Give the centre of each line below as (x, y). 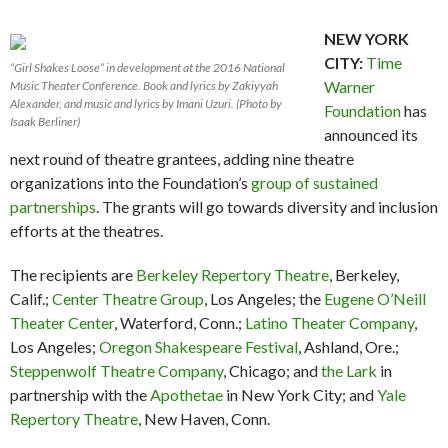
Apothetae (188, 394)
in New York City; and (301, 394)
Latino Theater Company (329, 322)
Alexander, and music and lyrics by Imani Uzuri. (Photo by (146, 103)
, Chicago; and (272, 370)
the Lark (349, 370)
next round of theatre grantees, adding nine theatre (182, 158)
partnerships (53, 206)
